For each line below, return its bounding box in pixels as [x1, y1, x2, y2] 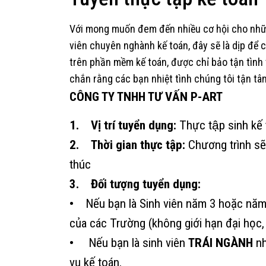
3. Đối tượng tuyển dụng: [69, 176, 201, 191]
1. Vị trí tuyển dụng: [69, 118, 176, 132]
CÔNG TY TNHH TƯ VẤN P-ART [69, 89, 223, 104]
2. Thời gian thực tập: [69, 137, 188, 152]
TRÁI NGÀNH [188, 235, 253, 250]
